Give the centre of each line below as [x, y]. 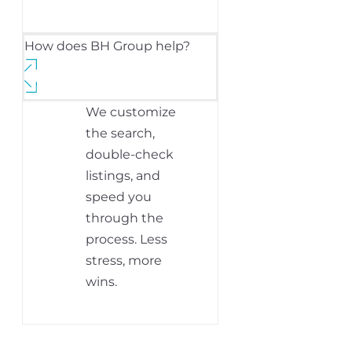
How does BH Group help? [107, 46]
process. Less [126, 240]
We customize [131, 112]
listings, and [123, 176]
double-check [130, 155]
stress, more [124, 261]
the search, [120, 134]
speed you [119, 197]
